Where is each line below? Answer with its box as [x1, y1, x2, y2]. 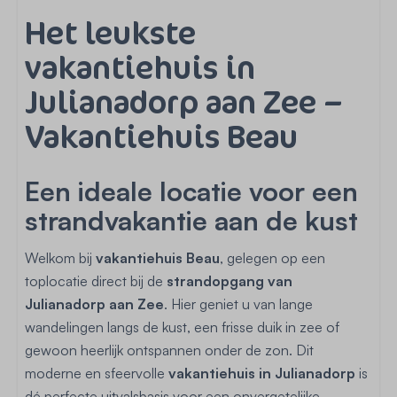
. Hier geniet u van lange [164, 295, 313, 313]
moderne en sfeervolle [25, 364, 168, 382]
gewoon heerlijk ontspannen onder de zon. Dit [25, 341, 314, 359]
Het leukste [25, 10, 196, 54]
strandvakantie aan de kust [25, 204, 358, 237]
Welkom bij [25, 249, 96, 267]
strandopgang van [167, 272, 292, 290]
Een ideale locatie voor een [25, 175, 358, 207]
